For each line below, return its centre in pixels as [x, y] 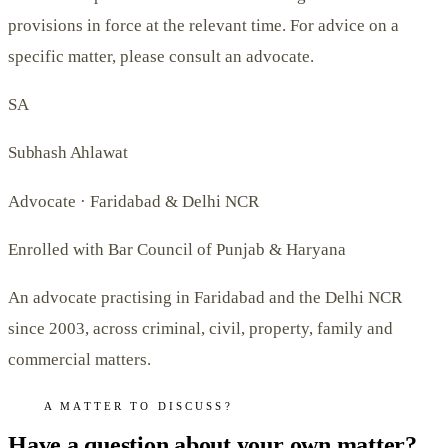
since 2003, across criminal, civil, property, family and [200, 329]
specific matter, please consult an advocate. [161, 56]
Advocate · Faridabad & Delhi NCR [133, 201]
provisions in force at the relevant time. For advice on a [203, 25]
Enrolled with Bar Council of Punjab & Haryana [177, 249]
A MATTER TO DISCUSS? [138, 405]
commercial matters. [79, 360]
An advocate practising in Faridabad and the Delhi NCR [205, 298]
